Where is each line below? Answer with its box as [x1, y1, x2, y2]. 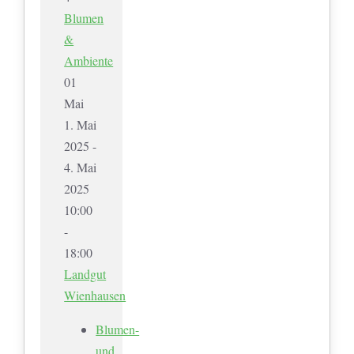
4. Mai [64, 158, 97, 175]
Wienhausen [64, 286, 126, 303]
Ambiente [64, 51, 114, 69]
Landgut [64, 265, 107, 282]
